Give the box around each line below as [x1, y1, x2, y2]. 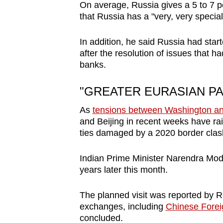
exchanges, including [79, 202, 166, 212]
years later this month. [79, 165, 168, 175]
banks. [79, 60, 106, 70]
